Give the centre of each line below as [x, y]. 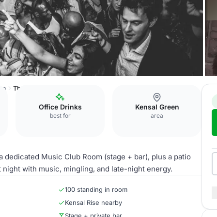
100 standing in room [96, 189]
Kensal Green [157, 107]
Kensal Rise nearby [93, 202]
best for [60, 116]
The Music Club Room [46, 88]
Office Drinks [60, 107]
